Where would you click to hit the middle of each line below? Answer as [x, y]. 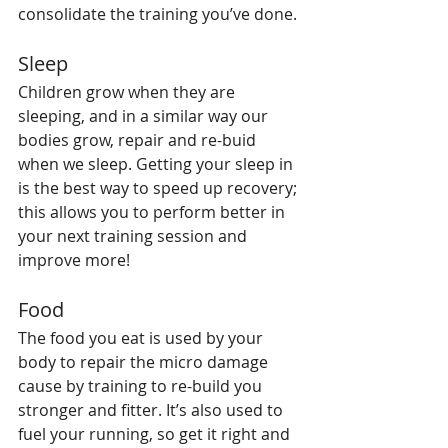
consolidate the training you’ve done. [157, 14]
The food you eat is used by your [142, 338]
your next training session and [134, 236]
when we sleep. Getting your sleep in [157, 164]
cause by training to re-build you [142, 386]
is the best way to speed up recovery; [159, 188]
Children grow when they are [128, 92]
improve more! [74, 260]
